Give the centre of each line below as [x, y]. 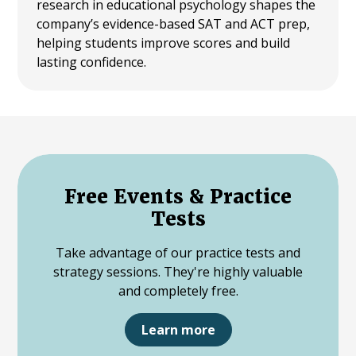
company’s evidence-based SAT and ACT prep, [174, 23]
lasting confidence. [92, 62]
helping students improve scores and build [164, 43]
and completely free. [178, 291]
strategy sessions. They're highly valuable [178, 272]
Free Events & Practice [178, 197]
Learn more [178, 330]
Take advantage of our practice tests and [178, 253]
